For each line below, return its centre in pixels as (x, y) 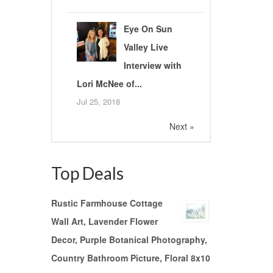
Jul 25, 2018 (98, 102)
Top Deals (87, 173)
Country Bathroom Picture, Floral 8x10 (130, 258)
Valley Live (146, 47)
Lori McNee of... (109, 84)
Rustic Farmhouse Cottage (107, 203)
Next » (182, 126)
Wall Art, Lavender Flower (104, 222)
